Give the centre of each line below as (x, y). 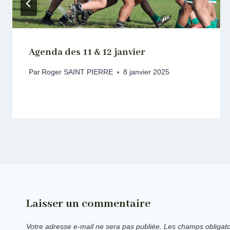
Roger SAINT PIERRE (78, 72)
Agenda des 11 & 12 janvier (87, 52)
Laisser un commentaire (88, 204)
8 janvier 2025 (147, 72)
